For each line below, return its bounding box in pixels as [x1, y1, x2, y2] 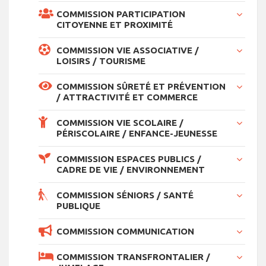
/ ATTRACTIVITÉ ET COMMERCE [56, 91, 198, 102]
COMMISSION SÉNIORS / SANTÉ [56, 189, 194, 200]
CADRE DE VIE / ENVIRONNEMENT [56, 164, 205, 175]
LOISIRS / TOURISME [56, 55, 145, 66]
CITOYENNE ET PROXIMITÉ [56, 19, 173, 30]
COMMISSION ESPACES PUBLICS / [56, 153, 201, 164]
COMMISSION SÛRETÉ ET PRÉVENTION [56, 81, 226, 91]
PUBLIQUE [56, 200, 100, 211]
